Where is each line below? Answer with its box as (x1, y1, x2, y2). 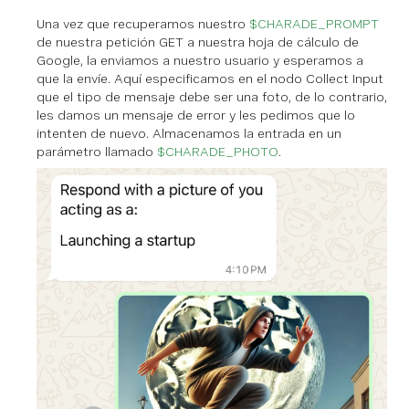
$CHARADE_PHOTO (157, 143, 278, 159)
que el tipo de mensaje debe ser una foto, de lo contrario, (37, 89, 387, 104)
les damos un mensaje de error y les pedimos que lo (37, 107, 355, 122)
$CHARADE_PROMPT (249, 16, 379, 31)
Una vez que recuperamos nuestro (37, 16, 249, 31)
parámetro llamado (37, 143, 157, 159)
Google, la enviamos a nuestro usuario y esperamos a (37, 52, 363, 68)
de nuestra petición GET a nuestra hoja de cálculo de (37, 34, 359, 49)
